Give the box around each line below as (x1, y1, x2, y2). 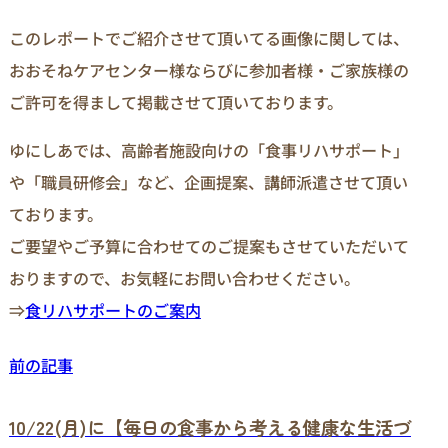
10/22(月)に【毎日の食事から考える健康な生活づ (9, 414, 411, 441)
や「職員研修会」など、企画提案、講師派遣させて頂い (9, 170, 408, 195)
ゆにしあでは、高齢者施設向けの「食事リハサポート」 (9, 138, 409, 163)
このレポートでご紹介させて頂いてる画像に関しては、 (9, 26, 409, 51)
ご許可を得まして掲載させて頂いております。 (9, 90, 343, 115)
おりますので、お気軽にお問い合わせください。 (9, 266, 360, 291)
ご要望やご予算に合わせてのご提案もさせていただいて (9, 234, 409, 259)
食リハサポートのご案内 (25, 298, 201, 323)
